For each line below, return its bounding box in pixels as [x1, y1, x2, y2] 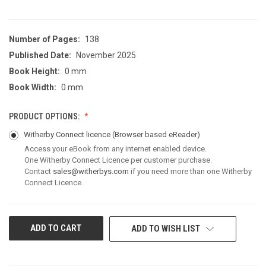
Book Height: [9, 66, 60, 76]
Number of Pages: [9, 34, 80, 44]
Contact [24, 166, 53, 176]
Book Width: [9, 82, 56, 92]
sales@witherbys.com [53, 166, 129, 176]
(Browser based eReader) [112, 129, 200, 139]
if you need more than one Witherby [129, 166, 252, 176]
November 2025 [76, 50, 136, 60]
